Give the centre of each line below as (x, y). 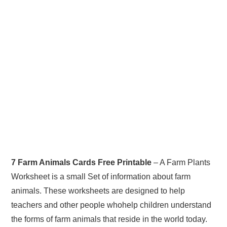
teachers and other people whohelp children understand (111, 205)
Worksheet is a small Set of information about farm (101, 176)
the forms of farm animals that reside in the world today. (109, 219)
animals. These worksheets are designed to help (98, 191)
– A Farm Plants (181, 162)
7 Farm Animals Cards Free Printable (82, 162)
